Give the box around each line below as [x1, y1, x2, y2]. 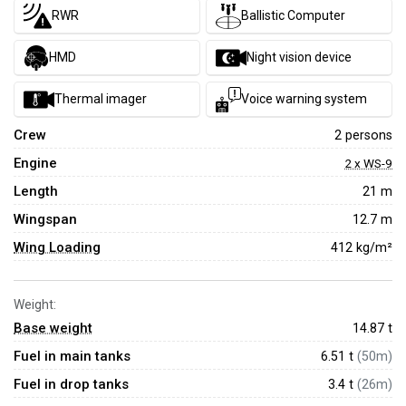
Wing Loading [14, 239, 101, 256]
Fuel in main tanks [14, 348, 130, 364]
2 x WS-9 [344, 156, 392, 170]
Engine [14, 155, 57, 171]
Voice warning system [241, 92, 367, 106]
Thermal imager [54, 92, 147, 106]
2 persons [334, 127, 392, 142]
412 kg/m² [331, 239, 392, 255]
